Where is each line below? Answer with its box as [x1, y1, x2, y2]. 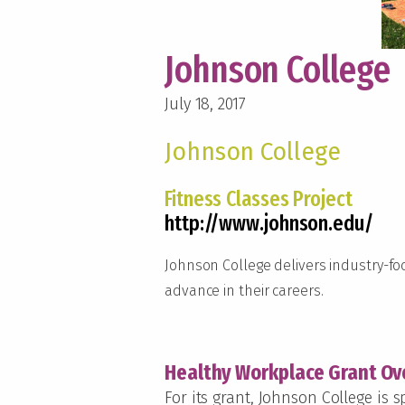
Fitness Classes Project [165, 185, 353, 212]
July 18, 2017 [165, 93, 246, 114]
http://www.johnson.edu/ [165, 210, 373, 236]
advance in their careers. [165, 281, 324, 299]
